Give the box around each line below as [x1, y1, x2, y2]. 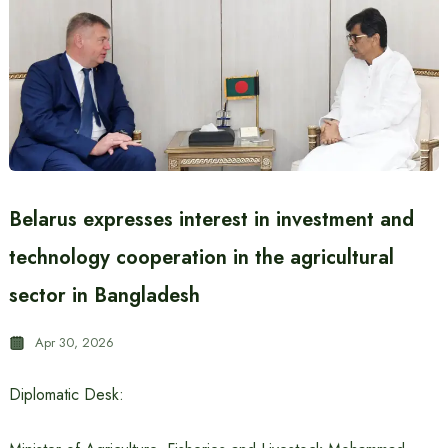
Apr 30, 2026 [34, 333, 114, 352]
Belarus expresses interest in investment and [8, 205, 414, 234]
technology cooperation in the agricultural [8, 243, 394, 272]
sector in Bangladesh [8, 281, 200, 310]
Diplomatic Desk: [8, 383, 124, 406]
